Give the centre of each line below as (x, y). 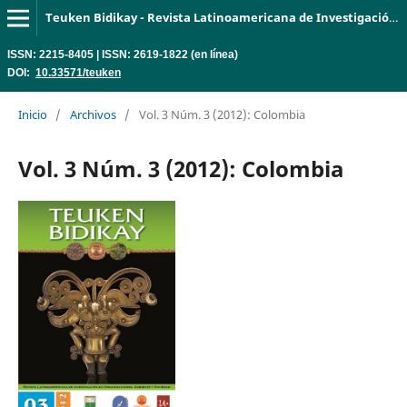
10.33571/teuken (78, 72)
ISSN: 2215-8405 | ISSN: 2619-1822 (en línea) (123, 54)
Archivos (93, 114)
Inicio (32, 114)
